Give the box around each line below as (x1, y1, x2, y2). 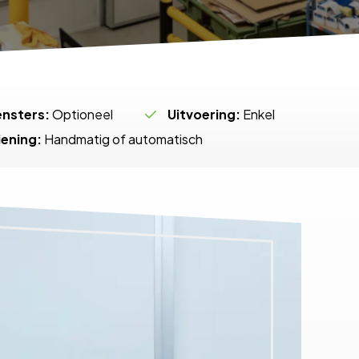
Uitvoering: (167, 106, 240, 123)
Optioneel (50, 106, 113, 123)
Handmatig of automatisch (41, 131, 203, 147)
